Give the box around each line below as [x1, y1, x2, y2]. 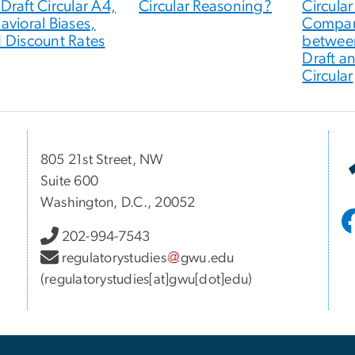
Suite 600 [40, 174, 99, 189]
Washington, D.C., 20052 [40, 196, 196, 211]
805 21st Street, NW [40, 153, 164, 168]
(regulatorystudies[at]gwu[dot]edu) [40, 273, 253, 288]
